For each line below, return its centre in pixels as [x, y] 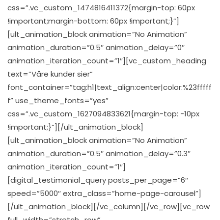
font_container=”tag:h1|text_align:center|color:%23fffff [110, 87]
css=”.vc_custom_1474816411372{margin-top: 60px [101, 7]
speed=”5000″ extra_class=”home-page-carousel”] [104, 193]
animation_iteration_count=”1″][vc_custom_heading [107, 60]
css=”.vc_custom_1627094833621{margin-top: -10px [103, 113]
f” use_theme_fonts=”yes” [58, 100]
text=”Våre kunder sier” [50, 74]
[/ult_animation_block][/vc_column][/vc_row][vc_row [109, 206]
